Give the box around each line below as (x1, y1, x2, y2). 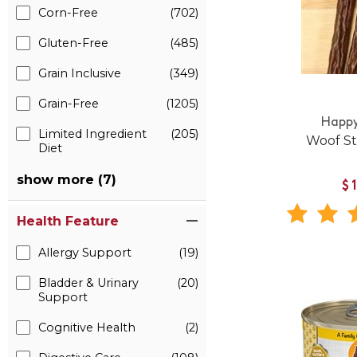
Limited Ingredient (38, 127, 147, 141)
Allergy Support (38, 245, 131, 260)
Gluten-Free (38, 36, 108, 50)
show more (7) (17, 172, 116, 187)
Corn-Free (38, 6, 98, 20)
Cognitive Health (38, 320, 135, 335)
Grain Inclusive (38, 66, 121, 80)
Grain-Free (38, 96, 99, 111)
